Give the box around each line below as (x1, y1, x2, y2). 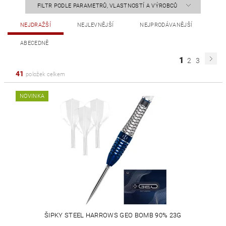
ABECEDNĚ (20, 40, 49, 46)
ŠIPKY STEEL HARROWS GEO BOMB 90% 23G (44, 211, 182, 219)
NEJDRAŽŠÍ (20, 22, 51, 28)
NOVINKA (20, 93, 45, 99)
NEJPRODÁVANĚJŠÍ (140, 22, 193, 28)
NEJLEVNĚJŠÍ (77, 22, 114, 28)
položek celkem (24, 71, 66, 78)
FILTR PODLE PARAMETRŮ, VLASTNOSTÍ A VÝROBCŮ (37, 3, 179, 9)
